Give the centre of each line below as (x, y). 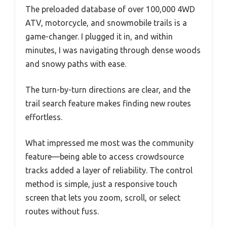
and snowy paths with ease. (76, 64)
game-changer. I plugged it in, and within (99, 36)
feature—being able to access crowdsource (105, 156)
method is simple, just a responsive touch (101, 184)
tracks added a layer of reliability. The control (109, 170)
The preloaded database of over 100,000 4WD (110, 9)
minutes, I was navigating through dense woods (113, 50)
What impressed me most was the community (109, 143)
